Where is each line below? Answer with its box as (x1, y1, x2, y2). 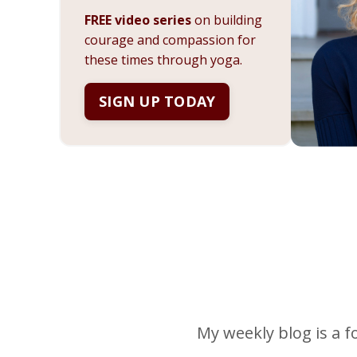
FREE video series (84, 11, 191, 29)
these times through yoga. (84, 51, 242, 69)
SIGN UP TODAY (99, 92, 216, 112)
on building (191, 11, 262, 29)
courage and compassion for (84, 31, 256, 49)
